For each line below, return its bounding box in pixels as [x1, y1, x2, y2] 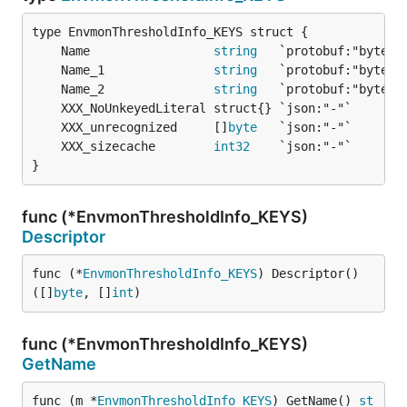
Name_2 [61, 82, 213, 96]
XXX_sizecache [61, 139, 213, 154]
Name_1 [61, 63, 213, 77]
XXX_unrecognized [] [61, 120, 228, 134]
